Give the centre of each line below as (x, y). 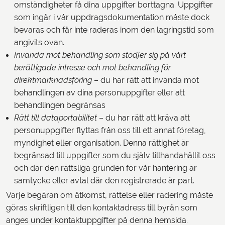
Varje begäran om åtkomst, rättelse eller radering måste (109, 195)
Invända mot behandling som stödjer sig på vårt (100, 55)
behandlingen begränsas (60, 105)
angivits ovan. (39, 42)
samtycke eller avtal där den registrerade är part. (104, 181)
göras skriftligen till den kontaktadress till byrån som (102, 208)
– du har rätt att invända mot (146, 80)
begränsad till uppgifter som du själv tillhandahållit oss (115, 155)
